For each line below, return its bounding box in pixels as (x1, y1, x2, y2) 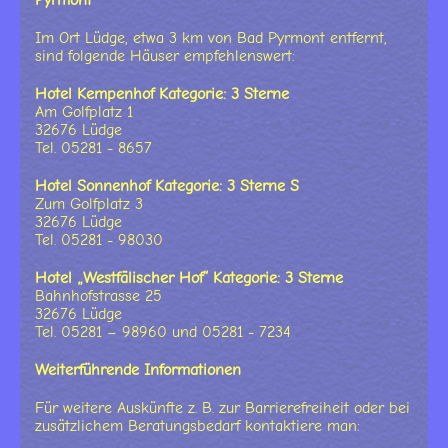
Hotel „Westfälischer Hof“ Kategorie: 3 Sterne (35, 269, 343, 288)
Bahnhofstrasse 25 (35, 287, 162, 306)
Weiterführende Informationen (35, 361, 241, 380)
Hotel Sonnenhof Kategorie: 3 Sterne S (35, 177, 299, 196)
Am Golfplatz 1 (35, 103, 133, 122)
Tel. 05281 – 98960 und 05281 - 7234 (35, 323, 291, 342)
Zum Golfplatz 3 (35, 195, 143, 214)
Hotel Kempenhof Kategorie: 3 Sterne (35, 85, 289, 104)
